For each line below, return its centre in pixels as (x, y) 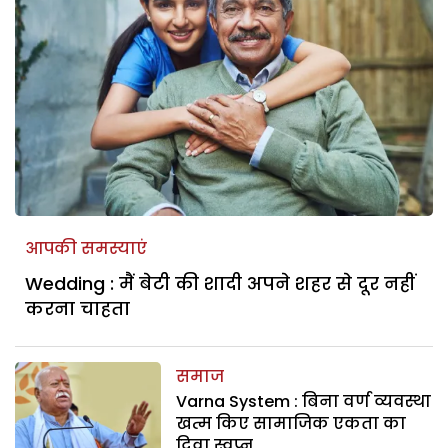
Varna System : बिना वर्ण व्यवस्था (304, 401)
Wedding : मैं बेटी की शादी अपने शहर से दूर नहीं (220, 283)
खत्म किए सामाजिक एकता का (291, 423)
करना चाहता (77, 308)
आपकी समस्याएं (86, 248)
